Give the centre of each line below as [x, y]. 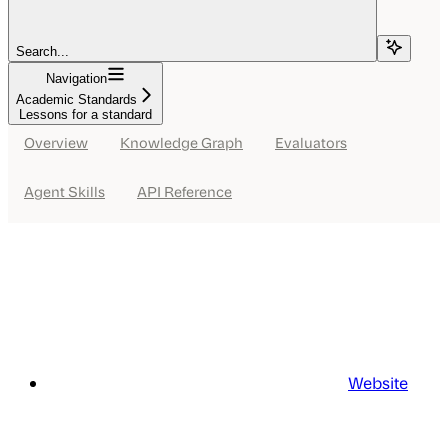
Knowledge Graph [181, 142]
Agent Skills [64, 191]
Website [378, 383]
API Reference [184, 191]
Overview [56, 142]
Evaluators [311, 142]
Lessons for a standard [85, 115]
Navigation [76, 79]
